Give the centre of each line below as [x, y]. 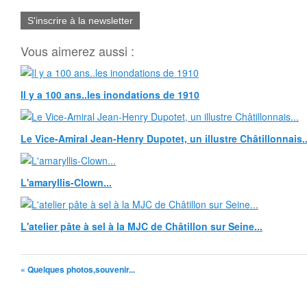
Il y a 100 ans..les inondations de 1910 [110, 95]
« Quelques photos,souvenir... [78, 269]
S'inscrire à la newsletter [80, 21]
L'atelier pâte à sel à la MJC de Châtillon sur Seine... [142, 226]
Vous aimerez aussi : [77, 51]
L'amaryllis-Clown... [66, 182]
